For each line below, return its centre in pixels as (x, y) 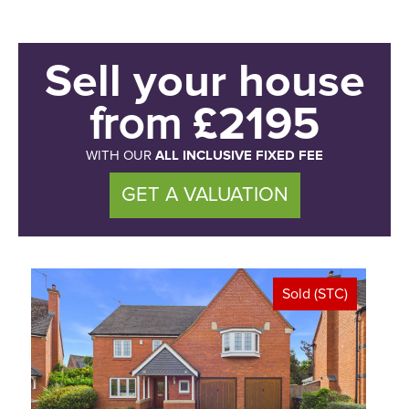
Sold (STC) (315, 294)
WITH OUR (121, 156)
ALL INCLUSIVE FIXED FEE (239, 155)
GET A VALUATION (204, 195)
